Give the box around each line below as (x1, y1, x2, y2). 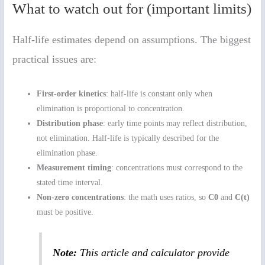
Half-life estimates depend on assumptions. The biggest (12, 33, 251, 46)
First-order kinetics (37, 89, 106, 98)
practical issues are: (12, 53, 97, 65)
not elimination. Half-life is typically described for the (37, 133, 219, 143)
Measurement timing (37, 163, 112, 172)
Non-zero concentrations (37, 192, 124, 202)
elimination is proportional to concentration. (37, 104, 185, 113)
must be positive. (37, 207, 94, 216)
